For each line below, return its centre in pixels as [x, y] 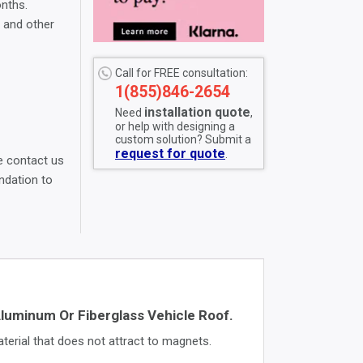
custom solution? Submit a [183, 140]
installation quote [197, 113]
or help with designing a [175, 127]
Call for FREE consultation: [181, 73]
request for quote [170, 154]
